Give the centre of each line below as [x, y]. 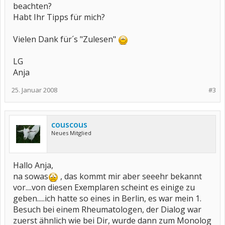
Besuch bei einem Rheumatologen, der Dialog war [107, 209]
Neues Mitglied [71, 133]
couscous [69, 125]
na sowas [31, 176]
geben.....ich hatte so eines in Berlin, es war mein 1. [107, 198]
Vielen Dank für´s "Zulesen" [66, 39]
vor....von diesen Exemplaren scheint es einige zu [104, 187]
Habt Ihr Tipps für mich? [59, 17]
